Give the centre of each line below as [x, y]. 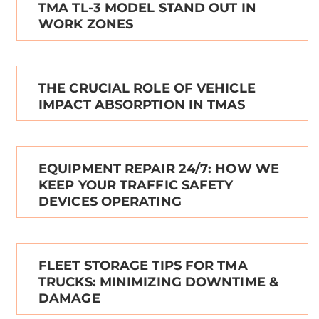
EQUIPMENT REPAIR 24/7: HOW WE [159, 169]
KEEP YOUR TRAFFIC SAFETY [136, 185]
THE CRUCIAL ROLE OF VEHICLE [147, 89]
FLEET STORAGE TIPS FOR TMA [143, 266]
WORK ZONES [86, 25]
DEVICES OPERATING [110, 202]
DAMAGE [69, 299]
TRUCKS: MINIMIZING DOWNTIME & [158, 282]
